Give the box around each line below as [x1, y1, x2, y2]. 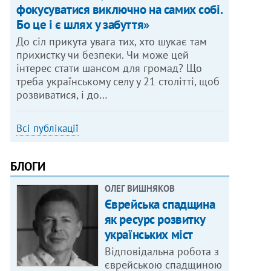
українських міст [104, 226, 193, 243]
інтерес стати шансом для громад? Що [16, 61, 203, 76]
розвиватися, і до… [16, 88, 108, 102]
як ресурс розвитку [104, 211, 205, 228]
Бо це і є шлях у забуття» [16, 16, 149, 33]
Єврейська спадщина [104, 196, 215, 213]
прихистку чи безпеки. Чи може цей [16, 48, 189, 62]
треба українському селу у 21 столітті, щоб [16, 74, 220, 89]
